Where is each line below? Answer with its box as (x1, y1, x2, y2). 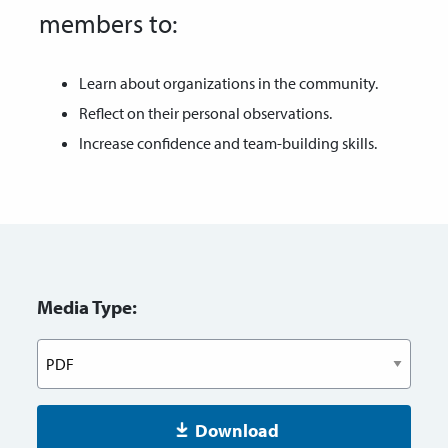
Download (194, 418, 279, 442)
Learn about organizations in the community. (79, 72, 378, 93)
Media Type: (37, 294, 138, 319)
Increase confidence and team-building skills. (79, 132, 377, 153)
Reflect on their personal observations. (79, 102, 332, 123)
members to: (39, 6, 177, 40)
